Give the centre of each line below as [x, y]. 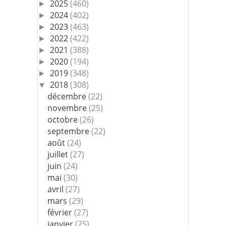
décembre [68, 96]
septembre [70, 131]
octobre [64, 119]
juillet [59, 154]
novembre [68, 108]
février [61, 212]
